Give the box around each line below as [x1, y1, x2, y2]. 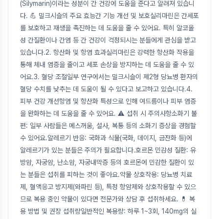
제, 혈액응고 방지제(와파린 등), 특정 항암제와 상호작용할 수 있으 [20, 183, 196, 191]
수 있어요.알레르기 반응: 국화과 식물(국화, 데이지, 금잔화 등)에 [20, 134, 192, 142]
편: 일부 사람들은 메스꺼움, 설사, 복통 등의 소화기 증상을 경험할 [20, 122, 196, 130]
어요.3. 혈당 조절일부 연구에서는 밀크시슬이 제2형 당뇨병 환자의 [20, 73, 198, 81]
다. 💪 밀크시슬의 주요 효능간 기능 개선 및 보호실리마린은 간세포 [20, 12, 199, 20]
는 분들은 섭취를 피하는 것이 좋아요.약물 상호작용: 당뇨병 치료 [20, 171, 192, 178]
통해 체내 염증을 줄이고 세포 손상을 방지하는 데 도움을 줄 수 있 [20, 61, 194, 68]
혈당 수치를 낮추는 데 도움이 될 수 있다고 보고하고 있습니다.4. [20, 85, 193, 93]
